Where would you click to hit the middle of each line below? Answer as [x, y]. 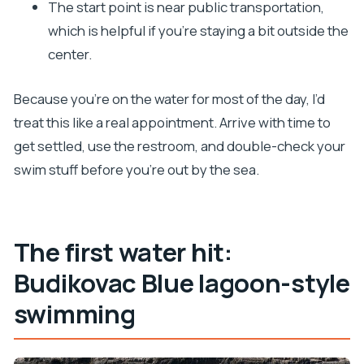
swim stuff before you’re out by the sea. [136, 169]
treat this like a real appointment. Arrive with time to [172, 122]
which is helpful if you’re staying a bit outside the [198, 31]
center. [69, 54]
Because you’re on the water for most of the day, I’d [169, 98]
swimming [74, 313]
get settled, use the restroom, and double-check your [179, 145]
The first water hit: [123, 251]
